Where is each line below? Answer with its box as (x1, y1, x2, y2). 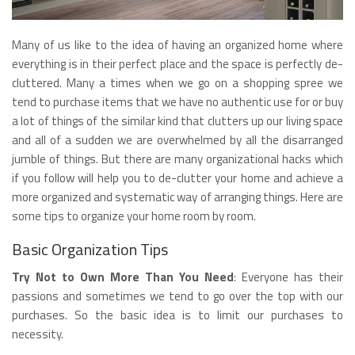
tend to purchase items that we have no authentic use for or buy (12, 93, 343, 112)
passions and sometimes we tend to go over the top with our (12, 287, 343, 306)
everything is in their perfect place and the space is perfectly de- (12, 55, 343, 74)
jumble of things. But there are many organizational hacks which (12, 150, 343, 169)
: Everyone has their (234, 268, 343, 287)
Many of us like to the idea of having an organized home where (12, 36, 343, 55)
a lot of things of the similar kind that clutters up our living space (12, 112, 343, 131)
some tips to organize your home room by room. (12, 207, 256, 226)
